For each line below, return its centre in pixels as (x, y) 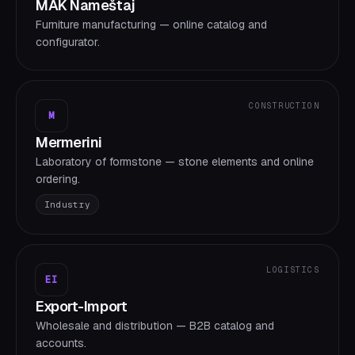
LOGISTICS (293, 270)
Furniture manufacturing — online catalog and (151, 25)
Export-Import (82, 306)
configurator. (68, 42)
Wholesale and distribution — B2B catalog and (155, 326)
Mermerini (69, 142)
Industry (68, 204)
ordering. (58, 179)
